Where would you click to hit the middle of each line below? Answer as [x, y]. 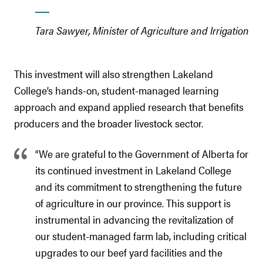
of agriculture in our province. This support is [133, 203]
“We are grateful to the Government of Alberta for [142, 154]
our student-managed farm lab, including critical [141, 236]
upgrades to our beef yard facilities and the [129, 252]
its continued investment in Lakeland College [133, 170]
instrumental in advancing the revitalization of [134, 219]
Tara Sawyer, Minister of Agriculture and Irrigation [142, 30]
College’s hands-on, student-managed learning [117, 90]
